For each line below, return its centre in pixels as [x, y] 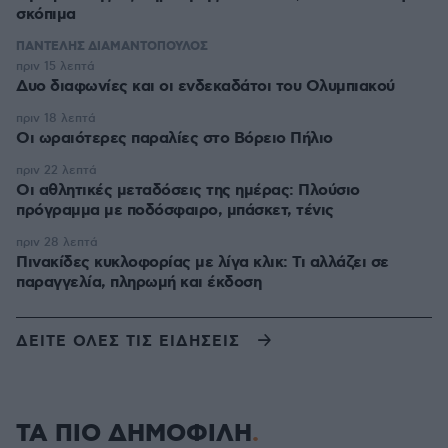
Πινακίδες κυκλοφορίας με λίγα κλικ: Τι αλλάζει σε [202, 263]
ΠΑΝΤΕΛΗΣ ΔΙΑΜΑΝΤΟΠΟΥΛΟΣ [112, 47]
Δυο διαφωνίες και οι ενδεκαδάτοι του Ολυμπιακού [205, 87]
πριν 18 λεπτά [56, 119]
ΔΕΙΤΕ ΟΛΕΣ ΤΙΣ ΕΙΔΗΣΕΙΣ [128, 341]
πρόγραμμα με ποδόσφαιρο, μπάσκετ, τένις [175, 211]
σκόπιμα [46, 15]
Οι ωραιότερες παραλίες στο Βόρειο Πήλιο [174, 139]
